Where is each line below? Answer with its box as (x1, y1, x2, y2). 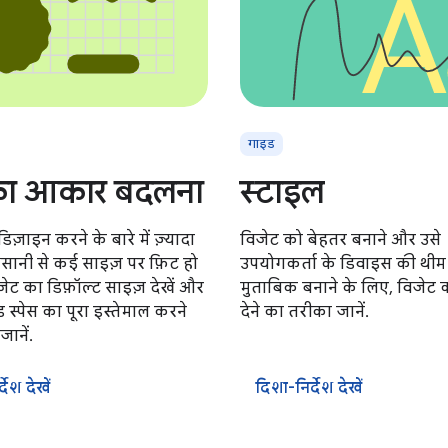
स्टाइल (240, 172, 324, 212)
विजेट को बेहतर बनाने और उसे (240, 230, 441, 250)
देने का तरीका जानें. (240, 302, 369, 322)
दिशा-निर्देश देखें (256, 378, 363, 398)
